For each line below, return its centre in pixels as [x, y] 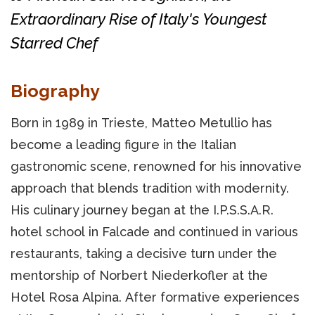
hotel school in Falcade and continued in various [154, 231]
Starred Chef [54, 43]
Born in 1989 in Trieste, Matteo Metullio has [141, 122]
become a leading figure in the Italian [123, 144]
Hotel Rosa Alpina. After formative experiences [155, 297]
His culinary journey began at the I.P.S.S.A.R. [142, 210]
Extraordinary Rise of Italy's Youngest [139, 19]
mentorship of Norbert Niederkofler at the [139, 275]
